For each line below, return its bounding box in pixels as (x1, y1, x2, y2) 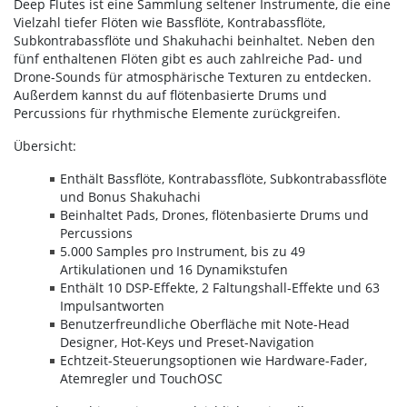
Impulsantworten (60, 297, 164, 315)
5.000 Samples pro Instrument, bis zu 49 (60, 243, 305, 261)
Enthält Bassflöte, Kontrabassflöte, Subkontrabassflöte (60, 170, 387, 188)
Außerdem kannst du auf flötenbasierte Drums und (14, 86, 327, 104)
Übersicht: (14, 137, 76, 155)
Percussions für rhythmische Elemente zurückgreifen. (14, 104, 341, 123)
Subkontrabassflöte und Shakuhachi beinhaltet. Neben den (14, 32, 375, 50)
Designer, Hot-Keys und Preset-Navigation (60, 333, 314, 352)
